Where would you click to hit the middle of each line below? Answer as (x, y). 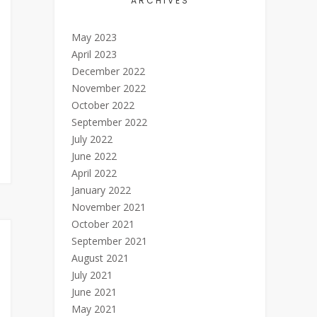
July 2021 (92, 275)
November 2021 (109, 207)
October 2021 (103, 224)
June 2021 (94, 292)
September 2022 (109, 122)
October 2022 (103, 105)
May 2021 (94, 309)
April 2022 (94, 173)
